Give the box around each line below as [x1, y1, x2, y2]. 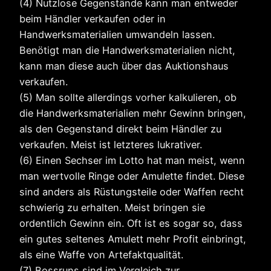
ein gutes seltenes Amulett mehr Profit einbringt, [19, 233, 246, 246]
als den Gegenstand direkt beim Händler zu [19, 123, 221, 135]
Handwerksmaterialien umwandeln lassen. [19, 28, 215, 41]
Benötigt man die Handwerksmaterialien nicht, [19, 44, 235, 57]
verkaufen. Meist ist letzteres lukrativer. [19, 139, 202, 151]
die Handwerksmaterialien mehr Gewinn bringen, [19, 107, 246, 120]
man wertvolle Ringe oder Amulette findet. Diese [19, 170, 244, 183]
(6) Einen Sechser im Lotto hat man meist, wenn [19, 154, 245, 167]
